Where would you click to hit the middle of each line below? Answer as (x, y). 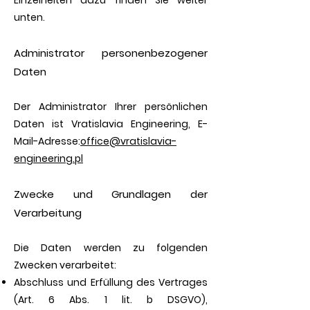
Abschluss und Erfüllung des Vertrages (111, 282)
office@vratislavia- (128, 141)
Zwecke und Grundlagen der (111, 194)
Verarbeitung (48, 213)
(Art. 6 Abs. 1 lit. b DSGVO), (111, 300)
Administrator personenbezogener (111, 53)
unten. (29, 17)
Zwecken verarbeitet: (65, 265)
